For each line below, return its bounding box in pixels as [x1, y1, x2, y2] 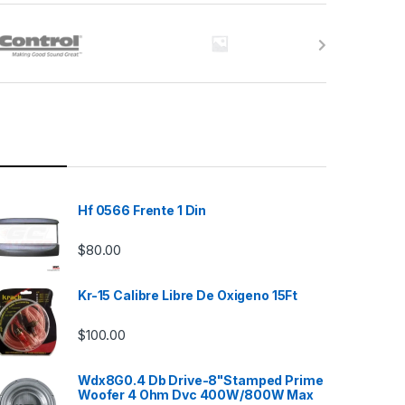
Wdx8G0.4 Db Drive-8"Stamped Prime [78, 372, 324, 388]
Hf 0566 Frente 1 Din [78, 202, 207, 218]
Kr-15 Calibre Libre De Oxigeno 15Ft [78, 287, 298, 303]
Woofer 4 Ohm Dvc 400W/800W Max [78, 386, 314, 402]
